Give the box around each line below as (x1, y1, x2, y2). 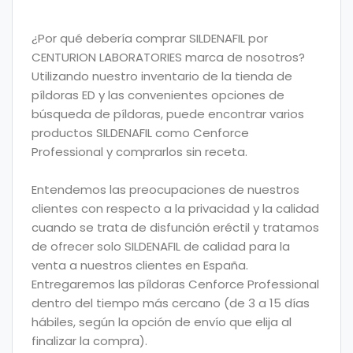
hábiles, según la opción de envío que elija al (32, 313, 292, 330)
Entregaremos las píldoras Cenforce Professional (32, 275, 319, 292)
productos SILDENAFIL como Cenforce (32, 124, 249, 141)
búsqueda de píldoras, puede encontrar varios (32, 105, 304, 122)
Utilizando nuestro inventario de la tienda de (32, 67, 292, 84)
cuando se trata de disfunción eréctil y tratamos (32, 218, 319, 236)
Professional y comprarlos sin (32, 143, 205, 160)
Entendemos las (32, 180, 129, 198)
